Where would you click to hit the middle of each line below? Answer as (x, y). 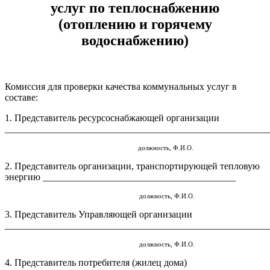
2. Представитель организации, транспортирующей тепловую (132, 166)
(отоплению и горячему (135, 24)
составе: (21, 98)
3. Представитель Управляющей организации (99, 215)
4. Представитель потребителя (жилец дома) (96, 263)
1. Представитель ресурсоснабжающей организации (112, 118)
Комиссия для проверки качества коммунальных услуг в (121, 87)
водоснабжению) (135, 41)
